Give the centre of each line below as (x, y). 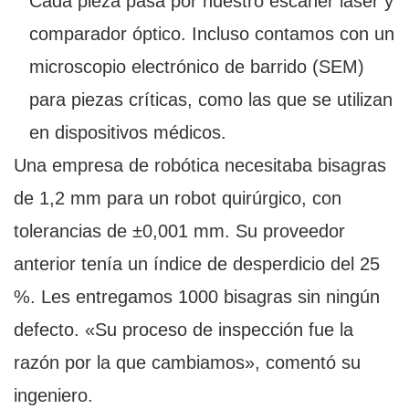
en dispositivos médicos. (127, 133)
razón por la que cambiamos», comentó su (187, 363)
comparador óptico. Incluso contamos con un (211, 34)
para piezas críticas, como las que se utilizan (210, 100)
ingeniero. (53, 396)
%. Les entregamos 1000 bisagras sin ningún (197, 297)
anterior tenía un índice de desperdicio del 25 (197, 264)
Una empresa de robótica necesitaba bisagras (200, 166)
